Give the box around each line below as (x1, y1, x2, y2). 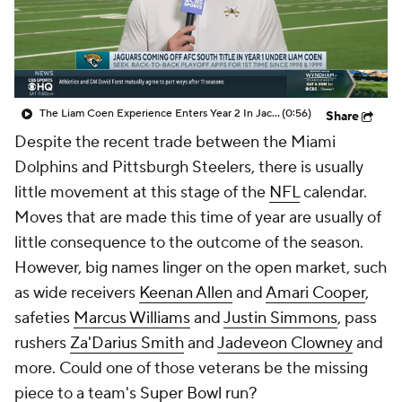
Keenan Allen (139, 283, 232, 303)
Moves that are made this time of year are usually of (14, 207, 381, 228)
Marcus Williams (74, 308, 190, 328)
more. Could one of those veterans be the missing (14, 358, 368, 379)
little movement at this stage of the (14, 182, 269, 203)
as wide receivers (14, 283, 139, 303)
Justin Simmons (223, 308, 337, 328)
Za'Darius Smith (70, 333, 184, 354)
